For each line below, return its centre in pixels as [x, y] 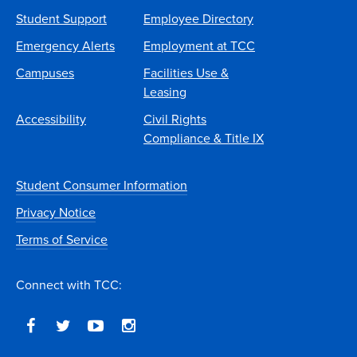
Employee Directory [198, 19]
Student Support [61, 19]
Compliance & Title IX [204, 138]
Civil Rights [175, 119]
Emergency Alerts [65, 46]
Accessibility [51, 119]
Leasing [165, 92]
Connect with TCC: [69, 285]
